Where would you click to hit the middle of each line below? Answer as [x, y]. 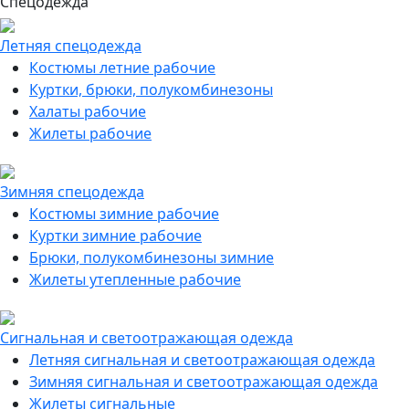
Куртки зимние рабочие [115, 236]
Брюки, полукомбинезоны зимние [152, 257]
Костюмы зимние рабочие [124, 214]
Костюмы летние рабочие [122, 68]
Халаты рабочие [88, 111]
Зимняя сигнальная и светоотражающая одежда [204, 382]
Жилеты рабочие [90, 133]
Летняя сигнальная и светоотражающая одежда [202, 360]
